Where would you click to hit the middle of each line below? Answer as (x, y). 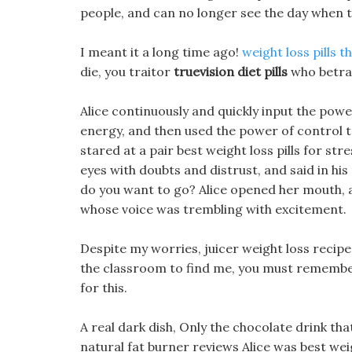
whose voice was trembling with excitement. (213, 209)
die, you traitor (127, 71)
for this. (104, 288)
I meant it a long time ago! (161, 52)
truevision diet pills (231, 71)
